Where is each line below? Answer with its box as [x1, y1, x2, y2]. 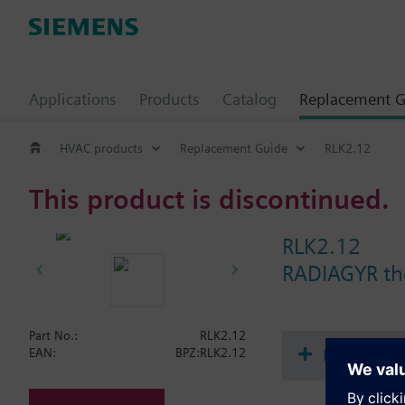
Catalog [222, 89, 277, 108]
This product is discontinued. [29, 182, 390, 215]
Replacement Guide [180, 140, 287, 155]
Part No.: [29, 328, 78, 343]
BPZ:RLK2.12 [175, 345, 246, 360]
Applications [29, 89, 117, 108]
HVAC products [60, 140, 143, 155]
